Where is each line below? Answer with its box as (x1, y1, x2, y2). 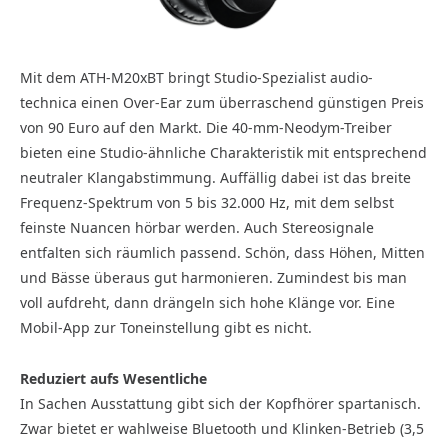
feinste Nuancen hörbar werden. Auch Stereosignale (20, 218, 374, 237)
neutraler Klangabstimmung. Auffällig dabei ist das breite (20, 168, 411, 187)
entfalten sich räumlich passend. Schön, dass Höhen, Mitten (20, 243, 425, 262)
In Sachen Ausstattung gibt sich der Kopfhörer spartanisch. (20, 393, 421, 413)
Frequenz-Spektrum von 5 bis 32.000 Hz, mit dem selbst (20, 193, 394, 212)
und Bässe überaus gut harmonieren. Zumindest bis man (20, 268, 407, 287)
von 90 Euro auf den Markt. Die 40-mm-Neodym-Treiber (20, 118, 392, 137)
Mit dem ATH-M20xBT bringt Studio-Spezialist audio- (20, 68, 373, 87)
